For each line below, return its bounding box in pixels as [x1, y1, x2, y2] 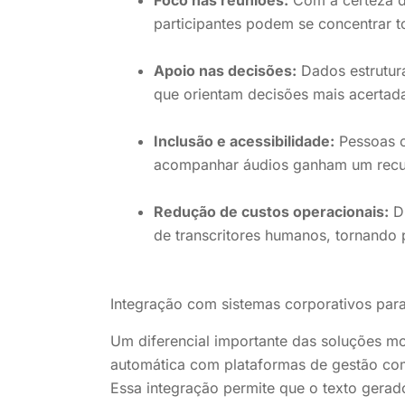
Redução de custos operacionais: [154, 202, 389, 221]
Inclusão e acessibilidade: [154, 132, 334, 151]
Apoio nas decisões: [154, 61, 297, 80]
